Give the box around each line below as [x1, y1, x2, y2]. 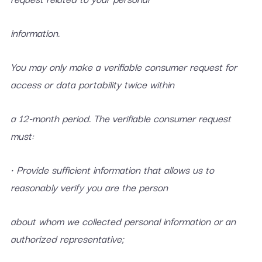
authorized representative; [10, 230, 124, 246]
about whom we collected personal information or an [10, 213, 236, 229]
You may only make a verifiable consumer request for [10, 58, 237, 74]
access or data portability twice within [10, 76, 174, 92]
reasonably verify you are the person [10, 179, 168, 195]
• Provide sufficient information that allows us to [10, 161, 214, 177]
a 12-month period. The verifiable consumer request [10, 110, 231, 126]
